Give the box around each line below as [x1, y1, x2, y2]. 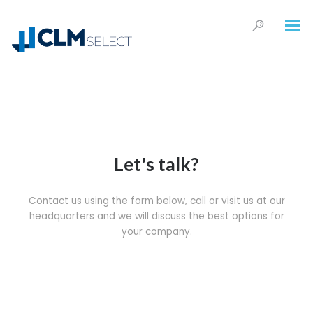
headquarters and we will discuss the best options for [29, 210, 284, 223]
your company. [121, 225, 192, 238]
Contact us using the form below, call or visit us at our [28, 194, 285, 208]
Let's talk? [114, 153, 199, 175]
